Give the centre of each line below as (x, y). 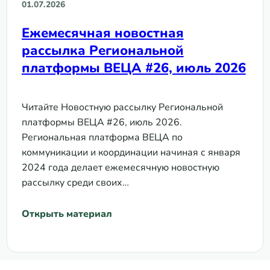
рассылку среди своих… (75, 182)
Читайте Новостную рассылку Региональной (122, 107)
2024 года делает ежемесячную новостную (120, 167)
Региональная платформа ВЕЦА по (102, 137)
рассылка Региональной (102, 50)
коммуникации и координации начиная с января (131, 152)
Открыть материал (67, 214)
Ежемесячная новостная (102, 33)
